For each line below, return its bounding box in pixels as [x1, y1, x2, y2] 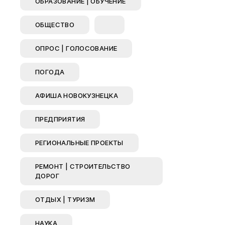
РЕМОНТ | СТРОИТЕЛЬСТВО [35, 162, 131, 170]
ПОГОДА [35, 68, 65, 76]
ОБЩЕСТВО [35, 21, 75, 29]
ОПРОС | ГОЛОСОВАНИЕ [35, 44, 118, 52]
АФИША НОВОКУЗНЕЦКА [35, 91, 119, 99]
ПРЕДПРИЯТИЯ [35, 115, 85, 123]
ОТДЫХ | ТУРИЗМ [35, 195, 95, 203]
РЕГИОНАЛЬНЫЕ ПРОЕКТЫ [35, 139, 124, 147]
